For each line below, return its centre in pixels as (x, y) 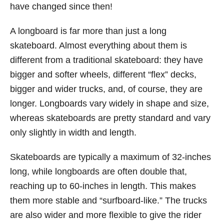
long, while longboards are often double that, (98, 171)
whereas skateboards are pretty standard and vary (110, 118)
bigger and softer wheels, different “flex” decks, (103, 74)
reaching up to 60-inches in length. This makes (103, 186)
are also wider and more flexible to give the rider (106, 215)
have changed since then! (61, 6)
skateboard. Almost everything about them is (98, 45)
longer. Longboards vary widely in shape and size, (109, 103)
